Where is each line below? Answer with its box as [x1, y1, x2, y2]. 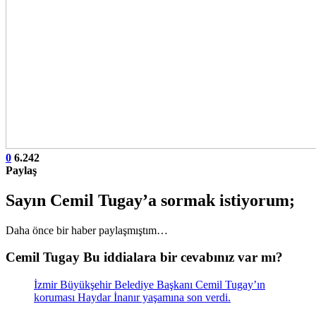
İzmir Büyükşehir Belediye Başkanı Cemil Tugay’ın [34, 279, 265, 291]
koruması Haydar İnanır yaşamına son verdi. [34, 291, 231, 304]
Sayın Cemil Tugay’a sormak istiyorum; [6, 190, 295, 209]
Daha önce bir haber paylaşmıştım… [6, 224, 168, 236]
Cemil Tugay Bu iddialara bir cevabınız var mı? [6, 250, 283, 265]
